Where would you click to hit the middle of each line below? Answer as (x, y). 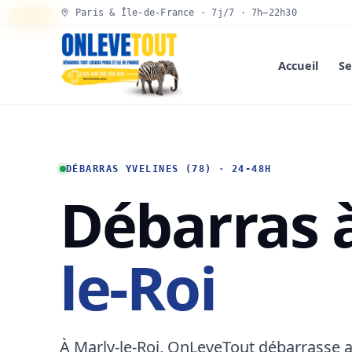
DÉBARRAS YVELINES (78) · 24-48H (169, 169)
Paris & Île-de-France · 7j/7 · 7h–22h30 (183, 13)
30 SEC (33, 18)
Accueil (298, 65)
